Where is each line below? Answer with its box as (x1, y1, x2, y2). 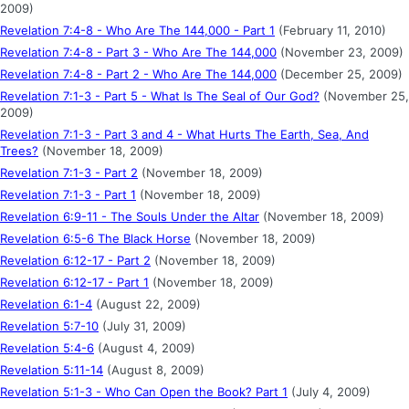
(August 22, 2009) (92, 296, 201, 311)
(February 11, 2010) (275, 22, 386, 37)
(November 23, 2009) (277, 44, 404, 59)
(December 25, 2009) (277, 66, 403, 81)
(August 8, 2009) (103, 362, 204, 377)
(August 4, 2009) (94, 340, 195, 355)
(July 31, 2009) (99, 318, 186, 333)
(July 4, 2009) (288, 383, 371, 399)
